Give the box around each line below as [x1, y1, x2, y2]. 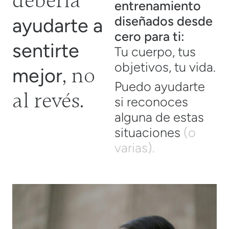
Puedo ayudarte [114, 78, 205, 94]
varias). [114, 140, 155, 155]
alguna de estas [114, 109, 204, 125]
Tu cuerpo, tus [114, 43, 196, 59]
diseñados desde [114, 13, 213, 29]
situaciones [114, 124, 184, 140]
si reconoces [114, 94, 188, 109]
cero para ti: [114, 28, 185, 44]
